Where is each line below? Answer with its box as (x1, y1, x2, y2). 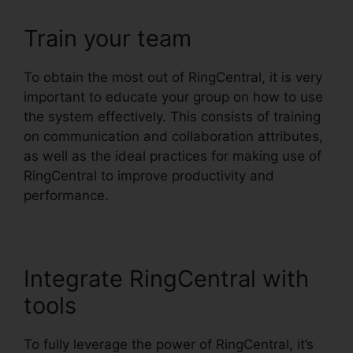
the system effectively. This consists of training (24, 108, 321, 124)
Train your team (24, 24, 191, 52)
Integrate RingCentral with (24, 264, 309, 292)
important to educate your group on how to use (24, 88, 323, 105)
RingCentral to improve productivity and (24, 167, 274, 184)
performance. (24, 187, 109, 203)
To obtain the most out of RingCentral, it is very (24, 69, 322, 85)
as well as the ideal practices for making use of (24, 147, 321, 164)
